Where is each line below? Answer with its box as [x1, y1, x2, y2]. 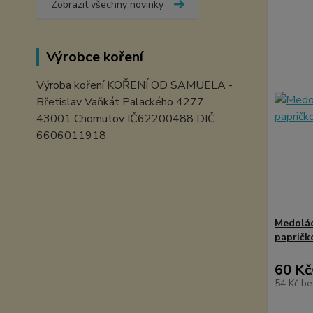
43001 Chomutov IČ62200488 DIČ [36, 111, 215, 126]
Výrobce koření [46, 48, 143, 66]
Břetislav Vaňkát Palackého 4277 [36, 94, 204, 110]
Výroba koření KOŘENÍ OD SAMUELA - [36, 78, 233, 93]
